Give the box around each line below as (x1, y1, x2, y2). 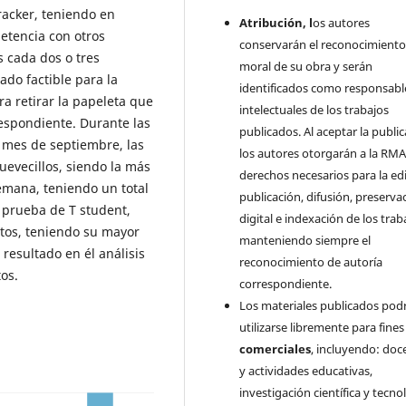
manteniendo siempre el (239, 231, 372, 248)
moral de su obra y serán (239, 57, 373, 74)
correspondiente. (239, 275, 333, 292)
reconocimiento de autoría (239, 253, 383, 270)
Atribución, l (239, 14, 314, 31)
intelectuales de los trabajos (239, 101, 390, 118)
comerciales (239, 340, 312, 357)
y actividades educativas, (239, 362, 373, 379)
